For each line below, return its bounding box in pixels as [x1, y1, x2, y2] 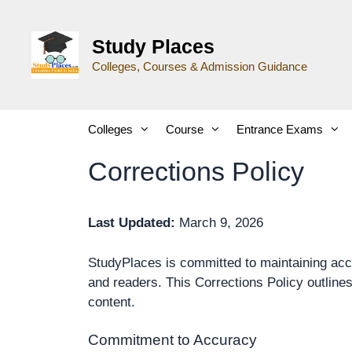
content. [88, 294, 135, 310]
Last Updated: [88, 215, 175, 230]
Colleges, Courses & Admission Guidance [92, 60, 307, 73]
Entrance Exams [236, 123, 323, 136]
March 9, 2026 [175, 215, 263, 230]
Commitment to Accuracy [88, 332, 257, 348]
